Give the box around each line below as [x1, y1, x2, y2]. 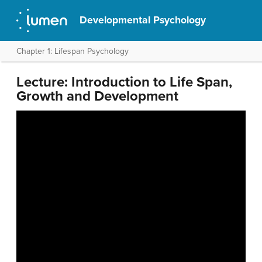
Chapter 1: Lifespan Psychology [16, 46, 129, 56]
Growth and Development [16, 88, 178, 105]
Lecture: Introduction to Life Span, [16, 74, 232, 91]
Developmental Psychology [80, 14, 206, 26]
